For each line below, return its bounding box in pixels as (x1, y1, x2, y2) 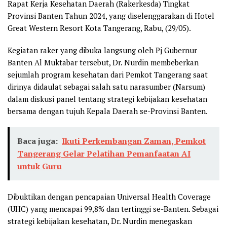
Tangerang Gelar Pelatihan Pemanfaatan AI (17, 148, 191, 159)
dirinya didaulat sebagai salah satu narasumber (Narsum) (8, 82, 205, 92)
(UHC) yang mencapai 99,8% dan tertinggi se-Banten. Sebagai (8, 204, 218, 214)
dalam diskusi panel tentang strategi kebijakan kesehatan (8, 94, 207, 104)
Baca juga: (17, 135, 58, 146)
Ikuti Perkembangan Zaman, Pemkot (62, 135, 206, 146)
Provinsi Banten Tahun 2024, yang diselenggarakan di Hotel (8, 11, 214, 21)
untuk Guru (17, 161, 62, 172)
